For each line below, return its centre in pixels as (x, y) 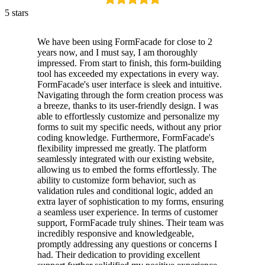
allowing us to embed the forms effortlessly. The (127, 169)
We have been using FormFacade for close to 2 (125, 41)
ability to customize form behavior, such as (117, 180)
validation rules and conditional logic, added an (125, 190)
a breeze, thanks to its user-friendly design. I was (128, 105)
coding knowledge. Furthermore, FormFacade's (126, 137)
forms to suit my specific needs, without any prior (129, 127)
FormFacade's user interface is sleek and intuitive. (130, 84)
